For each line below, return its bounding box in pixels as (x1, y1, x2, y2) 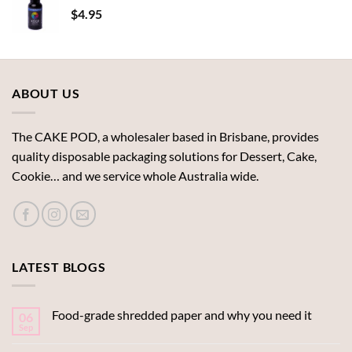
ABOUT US (12, 86, 80, 101)
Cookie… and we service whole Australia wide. (12, 167, 258, 183)
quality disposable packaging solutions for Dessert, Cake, (12, 148, 317, 163)
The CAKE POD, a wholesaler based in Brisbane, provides (12, 128, 319, 144)
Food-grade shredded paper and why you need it (52, 307, 312, 323)
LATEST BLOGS (12, 258, 106, 274)
